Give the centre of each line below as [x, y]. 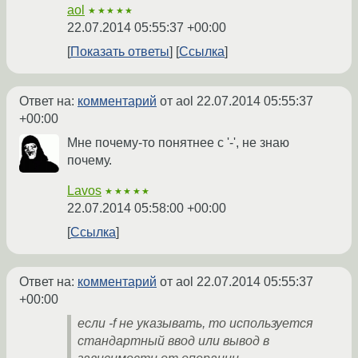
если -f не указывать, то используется [195, 324]
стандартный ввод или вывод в [173, 341]
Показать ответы [120, 52]
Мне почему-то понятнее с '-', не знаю [178, 143]
